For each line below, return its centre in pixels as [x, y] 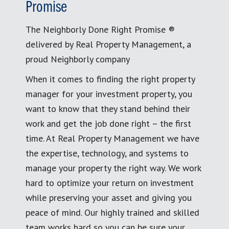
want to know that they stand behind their [108, 108]
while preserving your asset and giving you [109, 197]
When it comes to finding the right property [110, 79]
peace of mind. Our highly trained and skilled [112, 212]
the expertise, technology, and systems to [107, 153]
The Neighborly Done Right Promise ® [100, 29]
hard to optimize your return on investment [110, 182]
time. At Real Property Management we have [112, 138]
